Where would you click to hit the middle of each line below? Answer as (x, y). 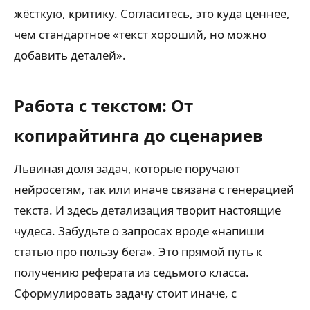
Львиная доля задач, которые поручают (127, 168)
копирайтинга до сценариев (138, 135)
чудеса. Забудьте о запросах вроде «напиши (139, 230)
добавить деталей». (70, 55)
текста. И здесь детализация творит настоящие (147, 210)
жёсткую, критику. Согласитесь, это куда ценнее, (152, 13)
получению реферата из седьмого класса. (131, 272)
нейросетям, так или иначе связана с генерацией (154, 189)
